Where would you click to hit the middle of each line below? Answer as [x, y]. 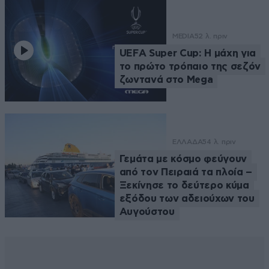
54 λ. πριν [219, 142]
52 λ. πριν [211, 36]
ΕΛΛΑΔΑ [187, 142]
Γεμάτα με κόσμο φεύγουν [183, 159]
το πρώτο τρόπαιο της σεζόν [190, 66]
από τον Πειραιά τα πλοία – [186, 172]
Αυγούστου [147, 212]
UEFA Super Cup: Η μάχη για [187, 53]
